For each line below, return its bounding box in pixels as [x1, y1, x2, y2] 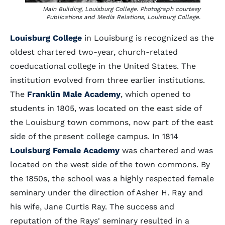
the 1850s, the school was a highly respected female [10, 174, 214, 183]
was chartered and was [120, 146, 213, 155]
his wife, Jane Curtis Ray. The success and [10, 202, 174, 211]
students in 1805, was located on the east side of [10, 103, 201, 113]
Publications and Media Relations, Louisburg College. [46, 14, 200, 21]
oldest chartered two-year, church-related [10, 47, 178, 57]
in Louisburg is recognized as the [82, 33, 214, 43]
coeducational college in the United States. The [10, 61, 196, 71]
